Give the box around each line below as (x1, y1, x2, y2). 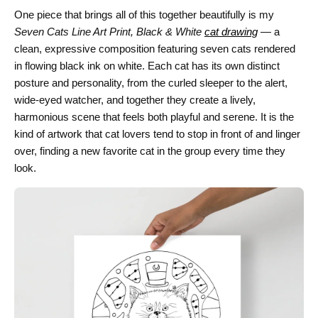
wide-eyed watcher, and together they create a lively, (14, 93, 256, 106)
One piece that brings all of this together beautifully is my (14, 8, 274, 21)
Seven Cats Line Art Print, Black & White (14, 25, 204, 38)
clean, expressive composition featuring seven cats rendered (14, 42, 295, 55)
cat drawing (204, 25, 258, 38)
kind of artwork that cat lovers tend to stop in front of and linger (14, 127, 300, 140)
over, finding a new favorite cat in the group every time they (14, 144, 285, 157)
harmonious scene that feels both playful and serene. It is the (14, 110, 294, 123)
